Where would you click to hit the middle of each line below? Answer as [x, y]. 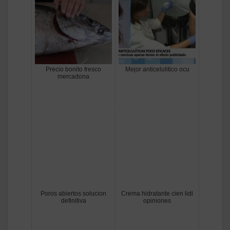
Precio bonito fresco [73, 70]
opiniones [157, 201]
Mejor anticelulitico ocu [157, 70]
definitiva [73, 201]
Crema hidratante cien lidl [157, 194]
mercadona [73, 77]
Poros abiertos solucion [73, 194]
